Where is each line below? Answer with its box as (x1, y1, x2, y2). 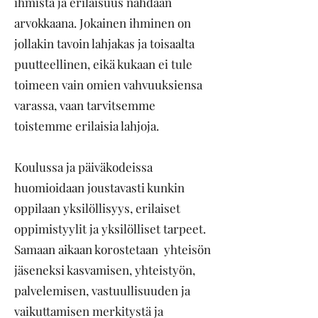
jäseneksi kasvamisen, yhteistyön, (14, 262, 195, 278)
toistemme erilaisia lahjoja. (14, 118, 159, 133)
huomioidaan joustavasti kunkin (14, 180, 185, 195)
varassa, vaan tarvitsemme (14, 97, 155, 113)
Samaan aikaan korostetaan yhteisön (14, 241, 211, 257)
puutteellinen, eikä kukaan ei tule (14, 56, 192, 72)
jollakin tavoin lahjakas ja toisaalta (14, 35, 194, 51)
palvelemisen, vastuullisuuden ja (14, 283, 190, 298)
